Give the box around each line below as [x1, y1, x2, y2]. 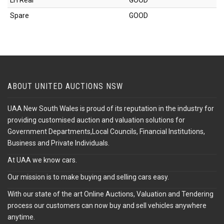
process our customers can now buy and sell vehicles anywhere [7, 201, 206, 210]
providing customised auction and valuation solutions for [7, 116, 185, 124]
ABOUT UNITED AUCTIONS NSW [7, 81, 123, 91]
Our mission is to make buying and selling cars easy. [7, 173, 169, 181]
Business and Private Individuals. [7, 139, 109, 147]
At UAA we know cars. [7, 156, 77, 164]
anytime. [7, 213, 35, 221]
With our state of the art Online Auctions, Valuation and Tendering [7, 190, 213, 198]
